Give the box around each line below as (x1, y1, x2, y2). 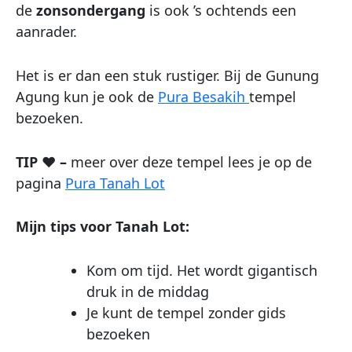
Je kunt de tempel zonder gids (86, 303, 286, 323)
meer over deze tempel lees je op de (71, 152, 312, 171)
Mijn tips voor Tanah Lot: (16, 217, 189, 236)
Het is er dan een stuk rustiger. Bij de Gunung (16, 65, 319, 85)
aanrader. (16, 21, 77, 41)
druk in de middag (86, 282, 209, 302)
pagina (16, 173, 65, 192)
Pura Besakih (158, 86, 249, 106)
